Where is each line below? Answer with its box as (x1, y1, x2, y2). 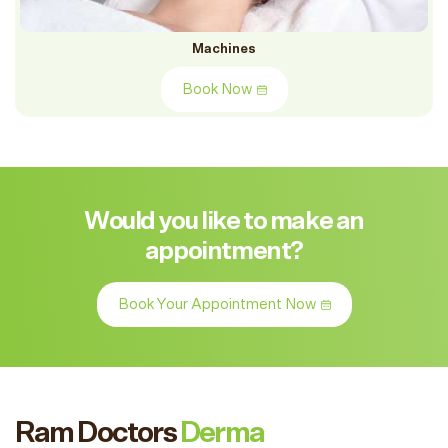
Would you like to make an (83, 209, 364, 234)
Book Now (181, 81, 252, 97)
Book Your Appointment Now (117, 296, 316, 312)
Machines (192, 43, 256, 56)
